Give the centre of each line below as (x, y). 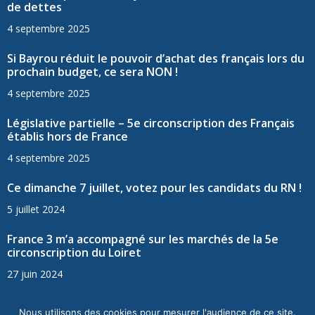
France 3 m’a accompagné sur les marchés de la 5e (143, 239)
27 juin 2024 (35, 274)
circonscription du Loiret (74, 253)
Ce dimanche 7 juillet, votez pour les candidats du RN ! (154, 188)
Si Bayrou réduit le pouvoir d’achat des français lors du (156, 59)
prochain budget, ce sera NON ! (92, 72)
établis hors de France (67, 137)
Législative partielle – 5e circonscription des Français (151, 123)
